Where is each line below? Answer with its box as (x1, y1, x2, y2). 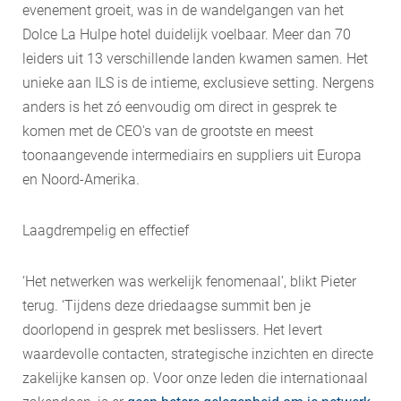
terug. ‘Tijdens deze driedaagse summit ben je (22, 296, 311, 314)
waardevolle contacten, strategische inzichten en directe (22, 345, 373, 363)
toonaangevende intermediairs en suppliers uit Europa (22, 146, 362, 164)
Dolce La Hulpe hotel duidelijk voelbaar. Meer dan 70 (22, 25, 351, 43)
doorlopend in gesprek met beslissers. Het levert (22, 320, 322, 338)
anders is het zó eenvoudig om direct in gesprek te (22, 98, 337, 115)
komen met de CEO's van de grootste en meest (22, 122, 313, 140)
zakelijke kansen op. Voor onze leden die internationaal (22, 369, 368, 387)
